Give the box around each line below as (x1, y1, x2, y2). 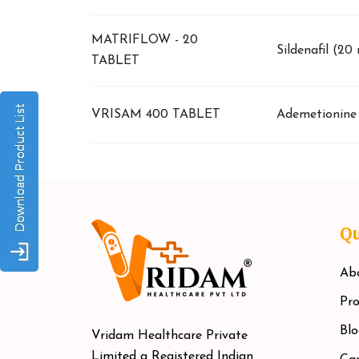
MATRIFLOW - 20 (91, 34, 198, 46)
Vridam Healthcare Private (91, 329, 248, 342)
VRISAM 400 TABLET (91, 108, 220, 121)
